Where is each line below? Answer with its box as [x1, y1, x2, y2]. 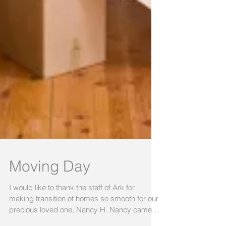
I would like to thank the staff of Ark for [9, 201, 135, 210]
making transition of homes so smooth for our [9, 212, 158, 221]
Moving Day [9, 175, 90, 194]
